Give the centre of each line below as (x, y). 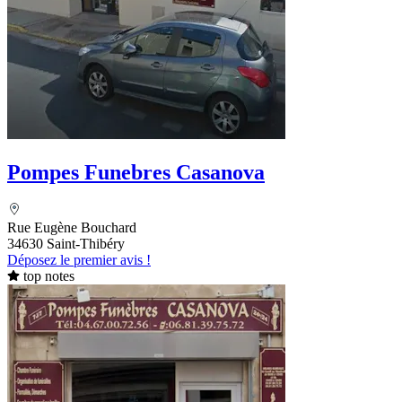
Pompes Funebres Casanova (136, 172)
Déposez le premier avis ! (79, 260)
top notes (48, 276)
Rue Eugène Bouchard (72, 228)
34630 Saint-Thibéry (66, 244)
